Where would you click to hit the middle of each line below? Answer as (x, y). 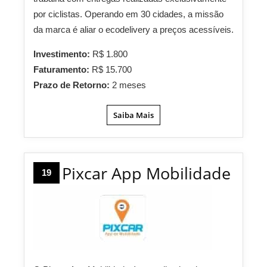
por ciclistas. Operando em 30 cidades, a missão (128, 14)
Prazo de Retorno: (73, 85)
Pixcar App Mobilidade (146, 173)
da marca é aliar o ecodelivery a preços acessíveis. (133, 30)
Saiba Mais (133, 115)
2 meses (129, 85)
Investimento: (63, 54)
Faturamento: (63, 70)
